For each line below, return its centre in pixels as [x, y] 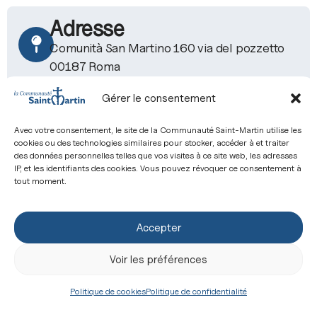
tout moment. [40, 180]
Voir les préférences [158, 259]
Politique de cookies [108, 291]
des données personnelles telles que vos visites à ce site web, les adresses [156, 155]
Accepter [158, 227]
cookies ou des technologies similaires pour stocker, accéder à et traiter [152, 142]
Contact [88, 155]
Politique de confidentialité [196, 291]
